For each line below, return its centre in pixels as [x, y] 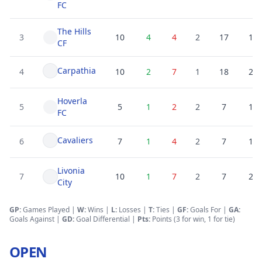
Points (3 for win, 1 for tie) [193, 219]
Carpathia [77, 70]
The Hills [74, 31]
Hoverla [72, 101]
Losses [129, 210]
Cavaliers [75, 140]
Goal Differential [103, 219]
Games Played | [49, 210]
